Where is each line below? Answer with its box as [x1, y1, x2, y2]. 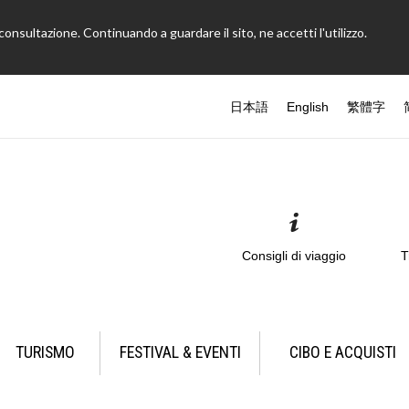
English [287, 100, 329, 114]
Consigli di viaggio [242, 248, 347, 263]
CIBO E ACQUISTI [288, 342, 396, 362]
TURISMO [16, 342, 75, 362]
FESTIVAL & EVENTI [119, 342, 241, 362]
